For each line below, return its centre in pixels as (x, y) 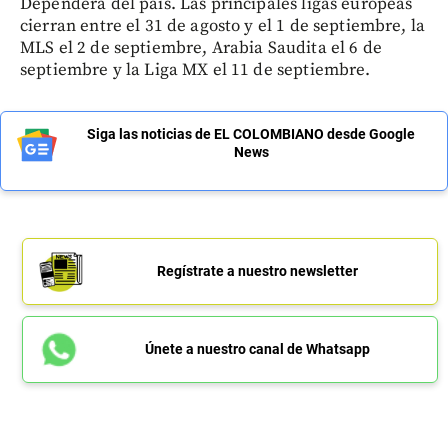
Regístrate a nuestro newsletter (257, 270)
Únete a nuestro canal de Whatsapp (257, 348)
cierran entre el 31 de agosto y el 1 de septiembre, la (223, 25)
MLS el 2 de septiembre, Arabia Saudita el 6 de (201, 47)
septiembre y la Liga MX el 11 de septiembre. (195, 69)
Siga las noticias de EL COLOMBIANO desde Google (251, 133)
